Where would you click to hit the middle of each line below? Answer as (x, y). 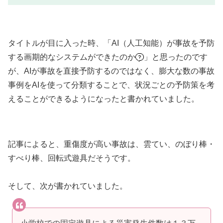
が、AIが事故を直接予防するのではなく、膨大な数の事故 (111, 71)
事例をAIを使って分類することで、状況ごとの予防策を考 (111, 85)
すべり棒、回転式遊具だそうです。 (72, 158)
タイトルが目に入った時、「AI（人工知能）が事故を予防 (111, 43)
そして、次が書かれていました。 (68, 186)
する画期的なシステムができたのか (72, 57)
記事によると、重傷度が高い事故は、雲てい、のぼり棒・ (111, 144)
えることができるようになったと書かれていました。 (104, 99)
